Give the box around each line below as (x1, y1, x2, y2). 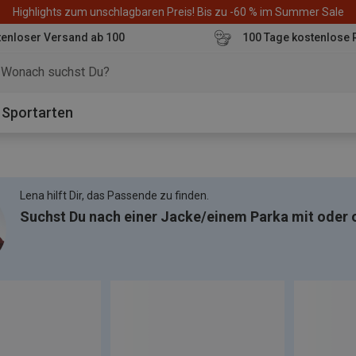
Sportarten (2, 104, 73, 121)
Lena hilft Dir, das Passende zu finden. (20, 189, 209, 202)
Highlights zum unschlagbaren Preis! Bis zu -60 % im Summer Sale (12, 5, 344, 18)
